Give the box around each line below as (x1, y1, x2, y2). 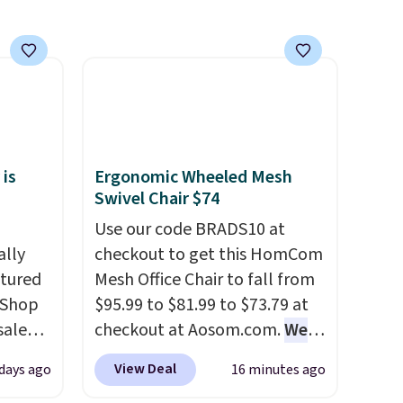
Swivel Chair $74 (94, 186, 219, 211)
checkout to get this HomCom (94, 242, 323, 267)
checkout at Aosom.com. (94, 318, 284, 343)
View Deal (113, 359, 176, 379)
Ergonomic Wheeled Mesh (94, 165, 292, 190)
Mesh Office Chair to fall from (94, 267, 315, 292)
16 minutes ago (230, 360, 326, 380)
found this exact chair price (94, 343, 303, 368)
